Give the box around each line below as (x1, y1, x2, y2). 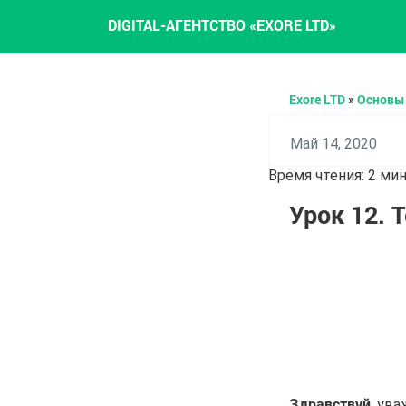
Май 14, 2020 (289, 135, 377, 152)
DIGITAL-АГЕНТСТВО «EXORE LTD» (104, 14, 337, 34)
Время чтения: (268, 167, 369, 184)
